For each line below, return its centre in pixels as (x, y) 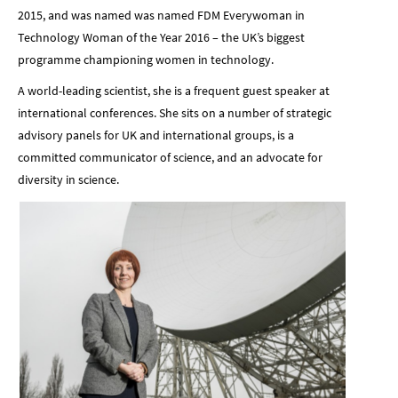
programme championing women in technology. (146, 59)
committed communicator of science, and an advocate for (170, 157)
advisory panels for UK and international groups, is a (156, 135)
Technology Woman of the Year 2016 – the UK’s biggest (161, 37)
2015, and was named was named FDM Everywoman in (161, 15)
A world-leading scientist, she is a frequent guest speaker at (174, 90)
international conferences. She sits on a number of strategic (175, 112)
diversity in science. (68, 179)
